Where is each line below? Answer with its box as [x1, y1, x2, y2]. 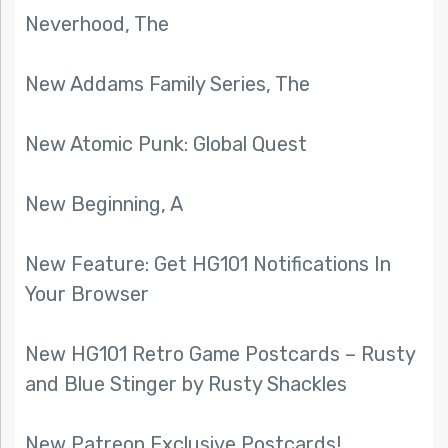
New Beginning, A [25, 192, 183, 217]
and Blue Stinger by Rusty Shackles [25, 372, 347, 397]
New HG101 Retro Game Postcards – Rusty [25, 342, 415, 367]
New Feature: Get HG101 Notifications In [25, 252, 391, 277]
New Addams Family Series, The [25, 72, 310, 97]
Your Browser [25, 282, 149, 307]
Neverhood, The [25, 12, 169, 37]
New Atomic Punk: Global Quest [25, 132, 307, 157]
